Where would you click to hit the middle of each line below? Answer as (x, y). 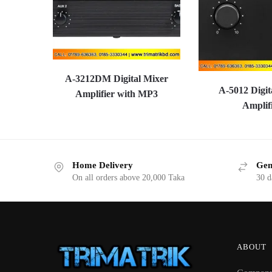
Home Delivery (103, 165)
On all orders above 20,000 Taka (128, 178)
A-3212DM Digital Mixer (116, 79)
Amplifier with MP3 (116, 94)
